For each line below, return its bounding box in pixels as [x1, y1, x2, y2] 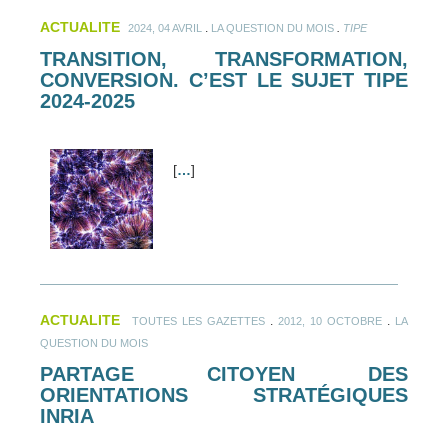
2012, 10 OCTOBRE [278, 314, 382, 327]
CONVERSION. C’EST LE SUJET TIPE [40, 69, 408, 92]
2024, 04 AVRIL [128, 22, 202, 35]
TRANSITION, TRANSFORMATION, [40, 48, 408, 71]
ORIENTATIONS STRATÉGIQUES [40, 383, 408, 406]
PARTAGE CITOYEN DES [40, 362, 408, 385]
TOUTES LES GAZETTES [132, 314, 265, 327]
